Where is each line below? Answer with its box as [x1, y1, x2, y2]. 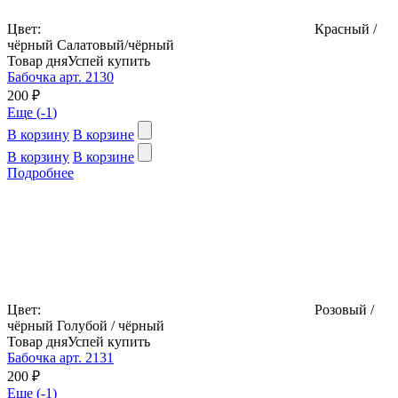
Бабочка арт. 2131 [7, 349, 114, 365]
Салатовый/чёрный [57, 36, 174, 52]
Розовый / [314, 301, 374, 317]
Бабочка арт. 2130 [7, 68, 114, 84]
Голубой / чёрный [57, 317, 164, 333]
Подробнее [7, 164, 74, 180]
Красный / [314, 20, 377, 36]
